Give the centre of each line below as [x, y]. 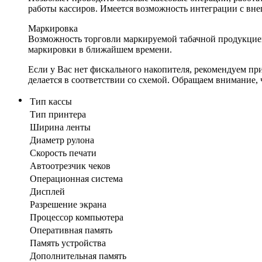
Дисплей [47, 191]
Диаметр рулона [62, 140]
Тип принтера [58, 114]
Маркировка [53, 28]
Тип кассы [51, 101]
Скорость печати [63, 153]
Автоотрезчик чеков [70, 166]
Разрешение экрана [68, 204]
